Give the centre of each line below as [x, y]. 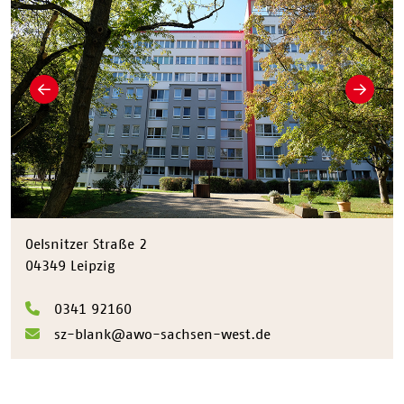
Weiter [379, 99]
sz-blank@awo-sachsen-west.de [162, 333]
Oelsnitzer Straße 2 [86, 243]
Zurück [64, 99]
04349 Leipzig [70, 265]
